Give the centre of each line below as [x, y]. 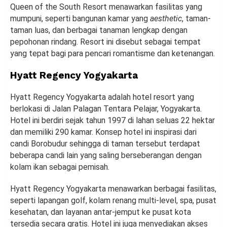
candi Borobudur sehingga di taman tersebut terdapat [105, 143]
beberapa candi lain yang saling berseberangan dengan [106, 155]
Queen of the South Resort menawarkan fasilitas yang [106, 7]
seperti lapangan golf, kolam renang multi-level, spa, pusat [113, 200]
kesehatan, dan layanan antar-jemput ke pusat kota [101, 212]
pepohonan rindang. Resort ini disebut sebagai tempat [105, 42]
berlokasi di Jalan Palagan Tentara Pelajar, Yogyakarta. [106, 108]
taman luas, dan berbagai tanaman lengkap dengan [99, 30]
